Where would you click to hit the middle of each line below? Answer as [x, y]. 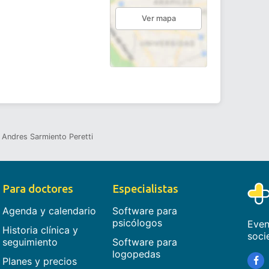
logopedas [137, 254]
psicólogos [138, 223]
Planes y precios [40, 261]
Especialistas [146, 189]
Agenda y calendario [50, 211]
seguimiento [30, 242]
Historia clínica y [41, 230]
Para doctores [38, 189]
